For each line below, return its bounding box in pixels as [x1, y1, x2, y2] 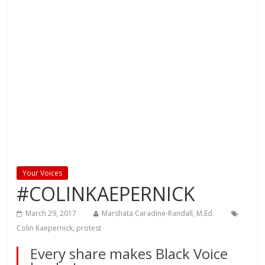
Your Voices [22, 168, 63, 179]
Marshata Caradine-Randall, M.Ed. [102, 208, 215, 219]
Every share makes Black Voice [30, 244, 228, 264]
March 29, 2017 [25, 208, 77, 219]
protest [76, 223, 102, 234]
